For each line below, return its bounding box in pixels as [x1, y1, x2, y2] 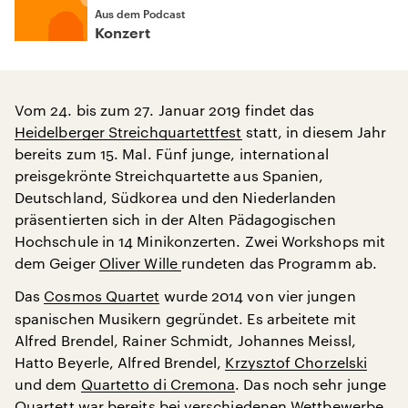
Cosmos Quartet [44, 287, 160, 304]
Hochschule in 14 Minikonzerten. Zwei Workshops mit [15, 232, 385, 250]
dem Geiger [15, 254, 99, 271]
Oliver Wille [98, 254, 181, 271]
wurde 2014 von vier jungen [159, 287, 356, 304]
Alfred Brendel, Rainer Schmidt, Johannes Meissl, [15, 331, 356, 349]
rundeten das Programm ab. [180, 254, 377, 271]
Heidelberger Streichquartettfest [15, 123, 242, 140]
